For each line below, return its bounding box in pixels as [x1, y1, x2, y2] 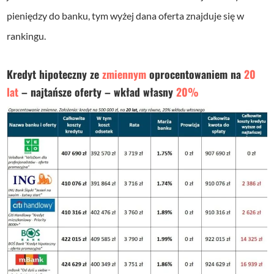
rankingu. [7, 30, 46, 42]
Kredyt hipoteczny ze [7, 66, 103, 83]
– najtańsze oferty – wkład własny [18, 84, 177, 100]
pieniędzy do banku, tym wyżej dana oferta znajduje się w [7, 10, 245, 22]
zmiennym [102, 66, 147, 83]
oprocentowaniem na [146, 66, 245, 83]
